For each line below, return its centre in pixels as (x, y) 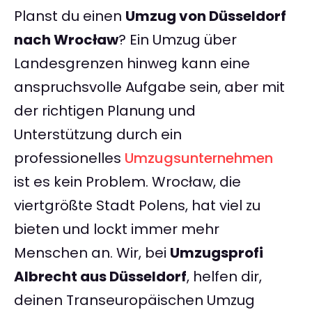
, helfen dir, (224, 277)
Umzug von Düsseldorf (206, 16)
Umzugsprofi (217, 253)
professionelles (69, 158)
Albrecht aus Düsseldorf (100, 277)
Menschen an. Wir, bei (92, 253)
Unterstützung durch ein (98, 135)
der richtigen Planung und (105, 111)
